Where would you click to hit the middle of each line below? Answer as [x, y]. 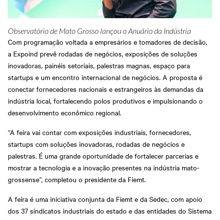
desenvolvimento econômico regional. [65, 113]
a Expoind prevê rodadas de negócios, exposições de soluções [103, 54]
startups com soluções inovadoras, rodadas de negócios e [96, 144]
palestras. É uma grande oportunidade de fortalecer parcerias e [103, 156]
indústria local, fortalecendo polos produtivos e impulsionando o [105, 101]
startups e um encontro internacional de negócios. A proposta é [105, 77]
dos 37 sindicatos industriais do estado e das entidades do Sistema [110, 211]
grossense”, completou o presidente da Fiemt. [77, 179]
